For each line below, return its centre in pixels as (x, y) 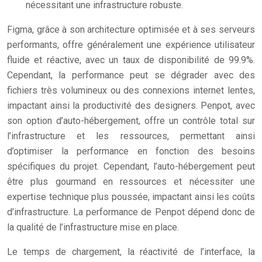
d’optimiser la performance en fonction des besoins (131, 151)
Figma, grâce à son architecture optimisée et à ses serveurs (131, 30)
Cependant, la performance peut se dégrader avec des (131, 75)
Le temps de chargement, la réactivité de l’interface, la (131, 252)
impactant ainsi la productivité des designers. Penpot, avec (131, 106)
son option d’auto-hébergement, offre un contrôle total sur (131, 121)
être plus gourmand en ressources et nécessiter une (131, 182)
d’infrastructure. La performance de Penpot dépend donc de (131, 212)
